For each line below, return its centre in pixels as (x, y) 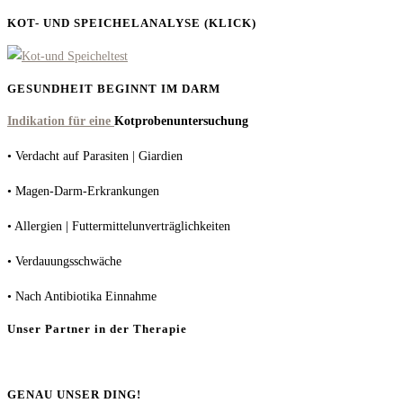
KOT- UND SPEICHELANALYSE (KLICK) (132, 23)
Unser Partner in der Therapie (97, 329)
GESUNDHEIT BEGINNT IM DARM (114, 88)
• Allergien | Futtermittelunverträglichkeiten (119, 227)
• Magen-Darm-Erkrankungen (83, 192)
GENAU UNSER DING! (74, 394)
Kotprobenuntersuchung (181, 121)
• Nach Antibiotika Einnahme (82, 297)
